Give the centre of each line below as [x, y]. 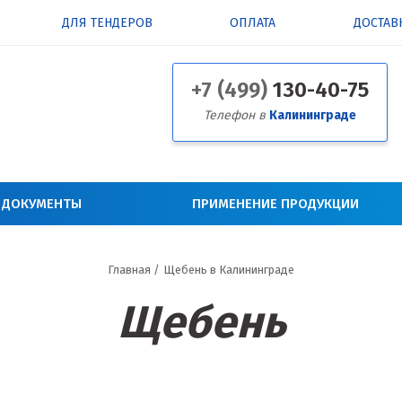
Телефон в [236, 115]
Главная [129, 270]
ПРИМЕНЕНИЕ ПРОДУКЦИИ [275, 204]
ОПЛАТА [253, 23]
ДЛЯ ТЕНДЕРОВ [107, 23]
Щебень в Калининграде [229, 270]
